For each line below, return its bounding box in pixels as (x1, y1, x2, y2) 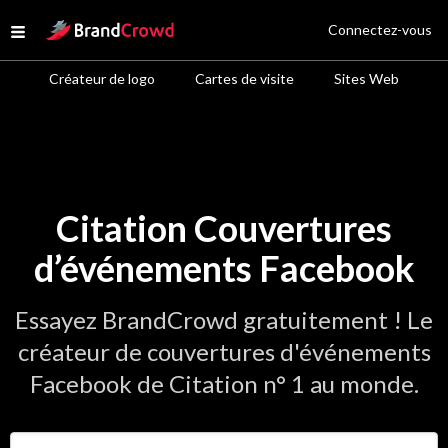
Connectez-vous (328, 21, 432, 38)
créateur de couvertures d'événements (17, 337, 431, 366)
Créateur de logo (49, 70, 155, 87)
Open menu (17, 25, 95, 44)
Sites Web (334, 70, 399, 87)
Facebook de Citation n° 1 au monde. (29, 369, 419, 398)
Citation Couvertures (56, 206, 392, 250)
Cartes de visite (195, 70, 294, 87)
